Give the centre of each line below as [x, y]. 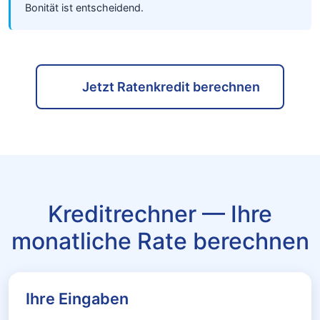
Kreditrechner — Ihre [160, 214]
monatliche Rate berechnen [160, 241]
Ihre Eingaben [77, 299]
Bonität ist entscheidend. [84, 7]
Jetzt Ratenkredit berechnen [171, 87]
